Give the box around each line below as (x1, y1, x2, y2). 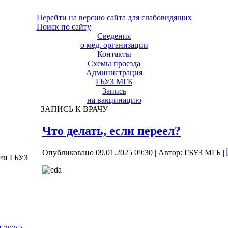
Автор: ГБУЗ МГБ (158, 148, 221, 157)
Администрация (85, 68, 142, 77)
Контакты (97, 50, 131, 59)
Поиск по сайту (36, 22, 91, 31)
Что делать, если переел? (42, 124, 181, 137)
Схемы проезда (88, 59, 140, 68)
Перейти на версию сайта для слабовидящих (36, 13, 192, 22)
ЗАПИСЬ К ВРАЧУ (36, 105, 108, 113)
